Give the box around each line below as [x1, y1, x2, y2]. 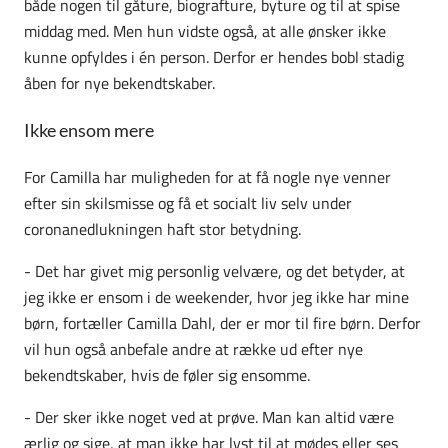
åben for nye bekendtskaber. [24, 70, 215, 95]
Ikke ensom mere [24, 118, 154, 141]
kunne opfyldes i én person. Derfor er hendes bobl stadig [24, 44, 404, 69]
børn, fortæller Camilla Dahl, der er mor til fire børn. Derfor [24, 310, 421, 335]
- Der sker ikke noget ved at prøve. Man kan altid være [24, 404, 394, 429]
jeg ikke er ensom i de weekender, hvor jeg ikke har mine [24, 284, 409, 309]
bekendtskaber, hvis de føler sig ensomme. [24, 362, 310, 387]
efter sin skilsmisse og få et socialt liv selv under [24, 190, 352, 215]
